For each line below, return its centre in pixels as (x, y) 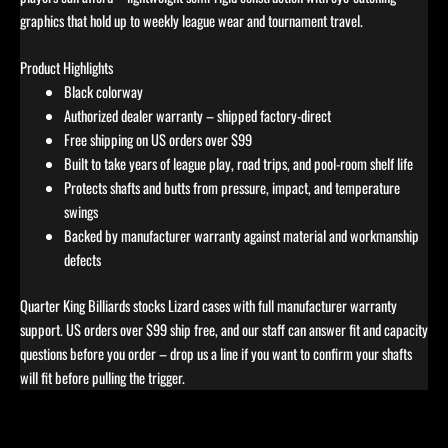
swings (80, 212)
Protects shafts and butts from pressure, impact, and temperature (231, 188)
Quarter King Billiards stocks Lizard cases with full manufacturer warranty (208, 305)
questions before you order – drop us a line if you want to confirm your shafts (216, 353)
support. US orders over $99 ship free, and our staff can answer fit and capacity (224, 329)
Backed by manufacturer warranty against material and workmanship (241, 236)
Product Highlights (66, 68)
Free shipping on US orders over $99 (157, 140)
